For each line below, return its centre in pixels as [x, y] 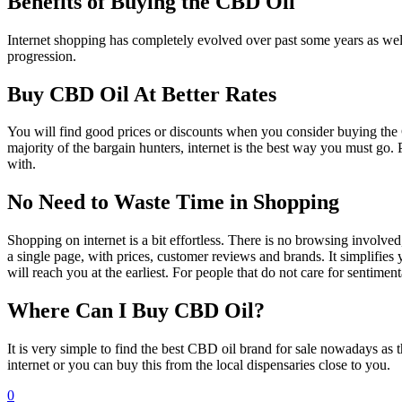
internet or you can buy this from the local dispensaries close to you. [199, 365]
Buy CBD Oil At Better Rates [142, 94]
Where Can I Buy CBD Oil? [136, 311]
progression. [42, 56]
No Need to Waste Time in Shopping [173, 202]
